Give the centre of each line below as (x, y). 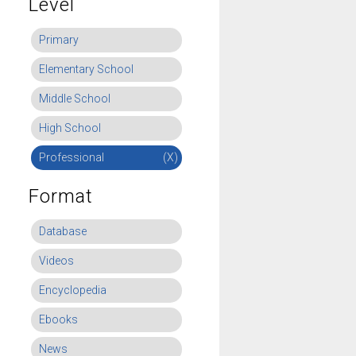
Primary (59, 40)
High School (70, 128)
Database (63, 231)
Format (61, 196)
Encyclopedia (73, 290)
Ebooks (58, 319)
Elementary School (86, 69)
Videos (56, 261)
